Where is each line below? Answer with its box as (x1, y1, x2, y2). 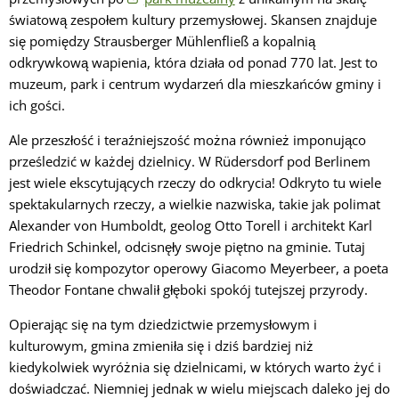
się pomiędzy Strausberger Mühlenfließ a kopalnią (9, 31, 315, 50)
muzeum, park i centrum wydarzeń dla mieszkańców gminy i (9, 74, 381, 93)
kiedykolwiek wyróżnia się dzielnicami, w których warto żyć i (9, 357, 381, 376)
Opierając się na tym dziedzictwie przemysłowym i (9, 314, 317, 333)
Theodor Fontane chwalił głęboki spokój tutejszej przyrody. (9, 280, 368, 298)
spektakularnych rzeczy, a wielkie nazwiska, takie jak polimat (9, 194, 380, 213)
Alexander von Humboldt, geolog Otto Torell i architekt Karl (9, 216, 372, 234)
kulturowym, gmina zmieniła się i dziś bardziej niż (9, 336, 313, 354)
